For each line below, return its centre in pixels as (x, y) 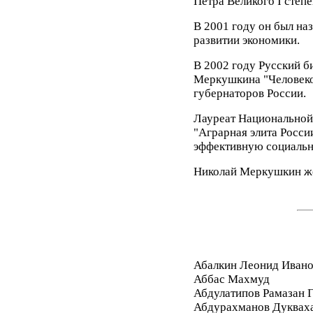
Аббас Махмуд (231, 279)
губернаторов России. (249, 93)
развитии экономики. (246, 40)
